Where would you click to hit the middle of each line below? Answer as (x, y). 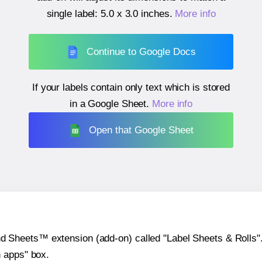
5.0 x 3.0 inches (135, 14)
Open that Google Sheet (142, 130)
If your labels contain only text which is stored (131, 88)
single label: (74, 14)
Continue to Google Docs (142, 51)
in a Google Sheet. (111, 104)
